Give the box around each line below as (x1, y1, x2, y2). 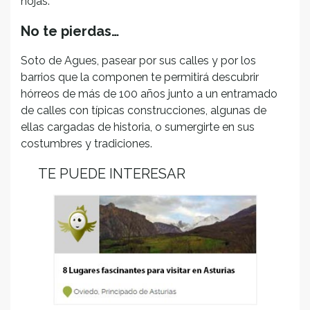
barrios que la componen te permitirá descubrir (21, 70, 259, 84)
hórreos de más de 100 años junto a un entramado (21, 86, 277, 100)
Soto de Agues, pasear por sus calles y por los (21, 53, 256, 67)
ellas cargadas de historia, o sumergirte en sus (21, 120, 255, 134)
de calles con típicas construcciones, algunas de (21, 103, 266, 117)
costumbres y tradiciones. (21, 136, 152, 150)
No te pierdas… (21, 22, 119, 39)
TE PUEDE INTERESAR (38, 165, 185, 182)
